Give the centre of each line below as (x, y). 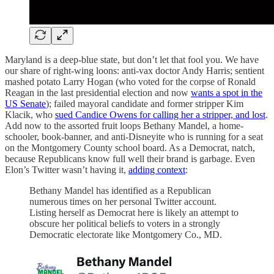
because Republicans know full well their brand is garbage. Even (130, 158)
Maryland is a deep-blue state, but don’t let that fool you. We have (132, 59)
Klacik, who (30, 114)
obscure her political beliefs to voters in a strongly (125, 223)
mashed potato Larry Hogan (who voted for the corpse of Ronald (130, 81)
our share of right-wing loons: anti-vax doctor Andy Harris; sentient (135, 70)
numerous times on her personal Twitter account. (123, 201)
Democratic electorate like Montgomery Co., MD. (126, 234)
